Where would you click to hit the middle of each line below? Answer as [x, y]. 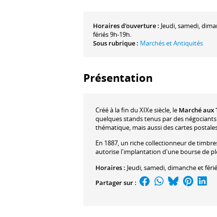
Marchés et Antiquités [171, 43]
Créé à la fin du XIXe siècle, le [137, 110]
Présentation [118, 77]
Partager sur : [117, 182]
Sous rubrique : [116, 43]
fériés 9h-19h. [112, 34]
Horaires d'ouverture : [126, 25]
